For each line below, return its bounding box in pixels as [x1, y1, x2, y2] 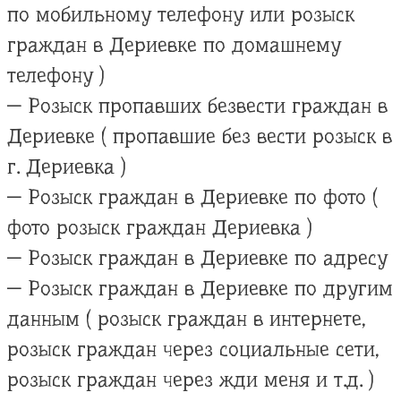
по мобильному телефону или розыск [7, 2, 354, 27]
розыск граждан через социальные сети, [7, 337, 380, 362]
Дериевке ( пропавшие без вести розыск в [7, 124, 392, 149]
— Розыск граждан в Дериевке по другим [7, 276, 393, 301]
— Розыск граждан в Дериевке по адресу [7, 245, 388, 270]
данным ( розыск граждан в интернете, [7, 306, 366, 331]
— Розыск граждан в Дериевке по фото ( [7, 184, 378, 209]
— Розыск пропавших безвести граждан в [7, 93, 388, 118]
